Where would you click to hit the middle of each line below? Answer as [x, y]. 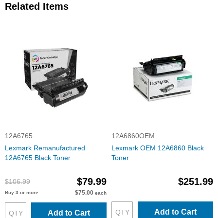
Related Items [37, 6]
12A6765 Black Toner [38, 158]
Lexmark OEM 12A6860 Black [158, 148]
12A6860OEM [133, 136]
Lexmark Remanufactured [45, 148]
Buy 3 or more [22, 192]
